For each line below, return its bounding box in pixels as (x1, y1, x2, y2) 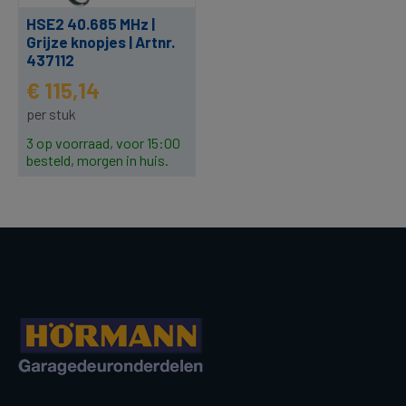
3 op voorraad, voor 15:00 (26, 134, 180, 152)
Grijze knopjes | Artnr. (26, 33, 175, 52)
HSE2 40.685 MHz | (26, 14, 155, 34)
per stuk (26, 105, 76, 123)
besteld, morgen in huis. (26, 151, 169, 169)
